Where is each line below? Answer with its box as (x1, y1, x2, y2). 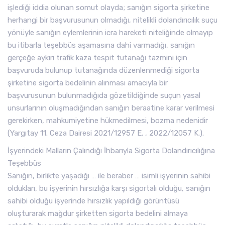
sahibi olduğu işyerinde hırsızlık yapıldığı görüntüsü (8, 196, 179, 205)
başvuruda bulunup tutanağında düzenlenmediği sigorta (8, 66, 199, 75)
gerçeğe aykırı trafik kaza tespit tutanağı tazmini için (8, 53, 187, 62)
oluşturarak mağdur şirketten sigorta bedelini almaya (8, 209, 188, 218)
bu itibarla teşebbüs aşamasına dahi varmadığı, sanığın (8, 41, 195, 50)
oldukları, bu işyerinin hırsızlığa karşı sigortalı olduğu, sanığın (8, 184, 210, 193)
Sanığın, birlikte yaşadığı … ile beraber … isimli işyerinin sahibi (8, 171, 210, 180)
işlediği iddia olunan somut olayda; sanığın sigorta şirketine (8, 3, 209, 12)
